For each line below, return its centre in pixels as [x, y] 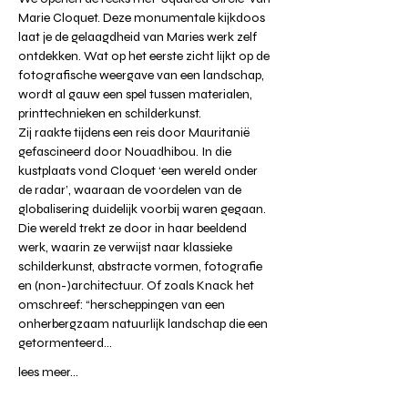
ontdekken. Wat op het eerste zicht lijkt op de [145, 56]
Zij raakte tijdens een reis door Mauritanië [135, 132]
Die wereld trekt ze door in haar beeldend [134, 228]
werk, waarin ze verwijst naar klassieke [127, 247]
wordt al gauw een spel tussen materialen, [137, 94]
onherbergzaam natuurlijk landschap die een [144, 323]
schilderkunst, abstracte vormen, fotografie [142, 266]
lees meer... [48, 372]
